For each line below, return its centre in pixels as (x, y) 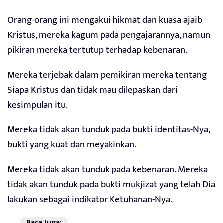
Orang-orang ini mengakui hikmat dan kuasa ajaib (105, 20)
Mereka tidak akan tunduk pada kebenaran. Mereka (108, 170)
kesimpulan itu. (38, 105)
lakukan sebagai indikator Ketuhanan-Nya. (90, 200)
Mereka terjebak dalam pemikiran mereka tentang (107, 75)
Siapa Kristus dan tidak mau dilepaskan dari (93, 90)
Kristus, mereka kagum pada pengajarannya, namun (109, 35)
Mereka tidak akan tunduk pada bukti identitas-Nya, (109, 130)
